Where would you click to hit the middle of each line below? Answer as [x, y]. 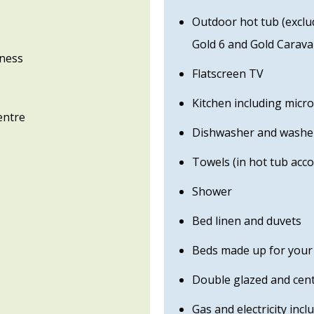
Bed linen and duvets [247, 220]
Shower [212, 191]
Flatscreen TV [228, 73]
